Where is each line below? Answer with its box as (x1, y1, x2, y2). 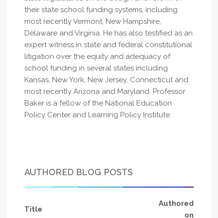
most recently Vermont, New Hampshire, (24, 17, 161, 26)
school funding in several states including (24, 64, 168, 73)
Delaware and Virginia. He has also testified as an (24, 29, 193, 37)
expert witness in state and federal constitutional (24, 40, 192, 49)
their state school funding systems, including (24, 5, 178, 14)
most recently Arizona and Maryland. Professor (24, 87, 185, 96)
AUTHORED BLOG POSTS (24, 167, 133, 177)
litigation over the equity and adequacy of (24, 52, 170, 61)
